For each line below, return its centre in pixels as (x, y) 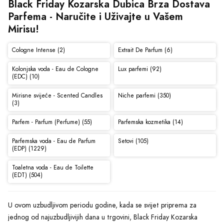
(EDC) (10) (25, 77)
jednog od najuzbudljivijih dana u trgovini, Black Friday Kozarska (103, 217)
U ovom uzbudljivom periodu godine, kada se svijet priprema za (102, 205)
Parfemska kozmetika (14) (150, 122)
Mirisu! (23, 29)
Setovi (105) (133, 141)
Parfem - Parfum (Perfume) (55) (52, 122)
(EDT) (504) (27, 175)
